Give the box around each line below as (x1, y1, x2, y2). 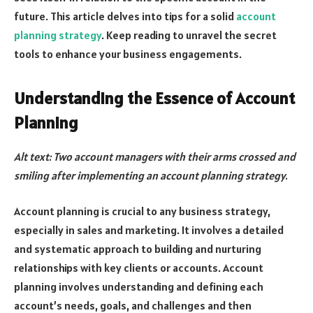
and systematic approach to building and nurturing (14, 242, 261, 256)
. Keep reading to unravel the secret (101, 27, 277, 42)
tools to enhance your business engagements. (14, 46, 242, 61)
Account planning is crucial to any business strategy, (14, 204, 270, 219)
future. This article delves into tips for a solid (14, 8, 236, 23)
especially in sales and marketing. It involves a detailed (14, 223, 284, 238)
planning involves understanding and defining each (14, 279, 263, 294)
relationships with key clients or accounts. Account (14, 261, 263, 275)
